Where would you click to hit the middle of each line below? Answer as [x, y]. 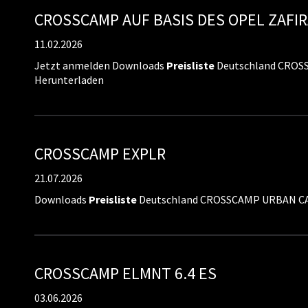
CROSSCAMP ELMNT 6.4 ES [125, 273]
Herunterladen [69, 80]
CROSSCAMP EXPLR [100, 154]
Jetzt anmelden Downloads [100, 65]
